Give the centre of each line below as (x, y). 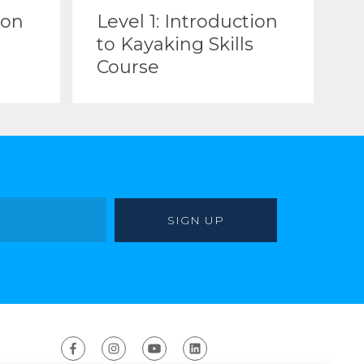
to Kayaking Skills (175, 44)
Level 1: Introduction (187, 22)
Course (128, 67)
